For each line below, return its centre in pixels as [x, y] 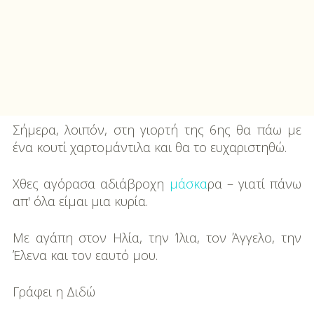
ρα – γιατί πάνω [254, 183]
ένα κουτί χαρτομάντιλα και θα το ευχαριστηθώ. [149, 147]
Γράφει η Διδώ [54, 291]
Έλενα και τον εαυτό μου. [85, 255]
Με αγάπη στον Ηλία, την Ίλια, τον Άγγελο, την [157, 237]
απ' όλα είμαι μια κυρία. [80, 201]
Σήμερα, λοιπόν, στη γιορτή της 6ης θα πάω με [157, 129]
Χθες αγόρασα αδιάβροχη [91, 183]
